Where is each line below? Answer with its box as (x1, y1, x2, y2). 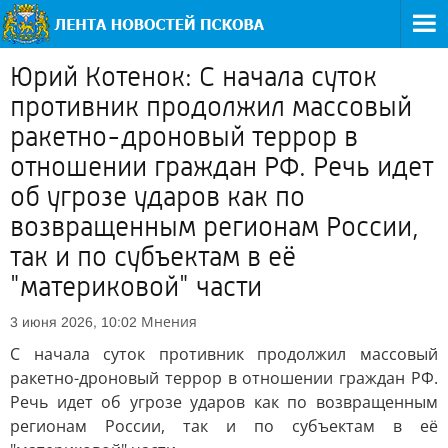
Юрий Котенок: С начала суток (10, 61, 377, 93)
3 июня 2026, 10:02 (10, 314, 137, 330)
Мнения (141, 312, 197, 331)
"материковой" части (10, 271, 262, 303)
